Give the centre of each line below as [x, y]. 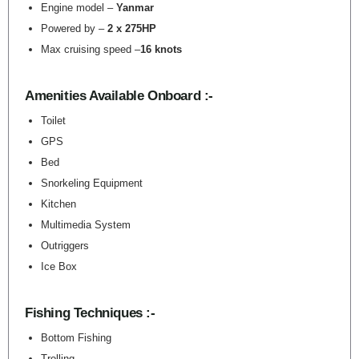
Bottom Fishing [76, 338]
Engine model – [79, 8]
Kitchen [58, 204]
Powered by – [74, 28]
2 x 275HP [132, 28]
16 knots [161, 49]
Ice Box [59, 266]
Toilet [53, 121]
